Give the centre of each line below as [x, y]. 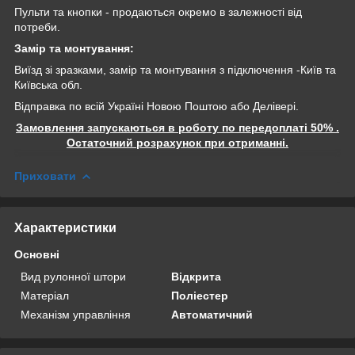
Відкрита [197, 276]
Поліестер [200, 295]
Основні [37, 254]
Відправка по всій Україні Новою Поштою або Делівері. [157, 106]
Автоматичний [212, 314]
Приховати [45, 176]
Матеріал [45, 295]
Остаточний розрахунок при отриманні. [177, 142]
